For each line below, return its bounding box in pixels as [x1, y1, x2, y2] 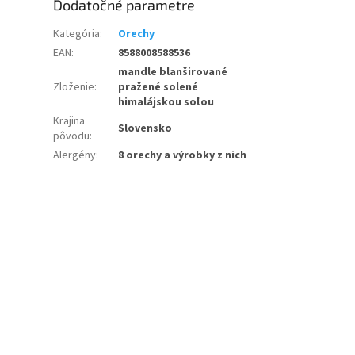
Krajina [53, 113, 86, 130]
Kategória [53, 26, 101, 43]
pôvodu [53, 128, 90, 145]
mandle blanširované [118, 64, 228, 81]
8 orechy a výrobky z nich [118, 147, 247, 164]
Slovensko [118, 120, 173, 137]
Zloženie [53, 79, 95, 96]
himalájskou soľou [118, 94, 215, 111]
